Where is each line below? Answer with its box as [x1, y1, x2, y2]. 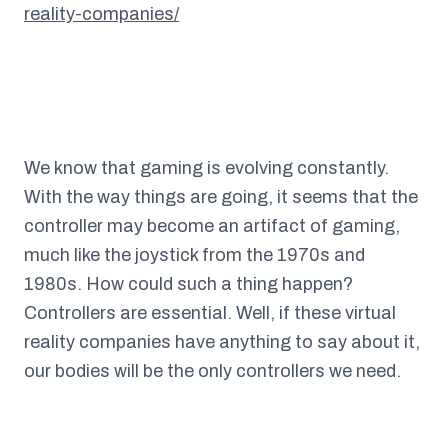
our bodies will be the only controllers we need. [24, 361, 401, 382]
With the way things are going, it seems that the [24, 187, 418, 208]
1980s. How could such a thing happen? [24, 274, 353, 295]
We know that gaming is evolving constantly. [24, 158, 389, 179]
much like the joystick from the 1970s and [24, 245, 365, 266]
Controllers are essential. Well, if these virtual [24, 303, 396, 324]
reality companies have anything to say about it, [24, 332, 420, 353]
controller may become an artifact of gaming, [24, 216, 400, 237]
